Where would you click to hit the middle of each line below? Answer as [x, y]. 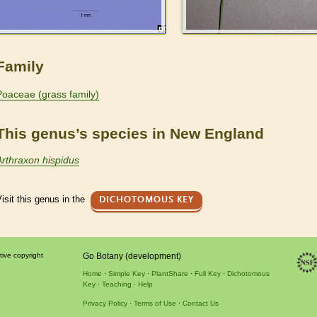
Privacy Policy [105, 303]
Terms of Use [155, 303]
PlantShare [169, 273]
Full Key [207, 273]
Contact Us [200, 303]
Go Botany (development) [132, 256]
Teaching [116, 284]
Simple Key [126, 273]
